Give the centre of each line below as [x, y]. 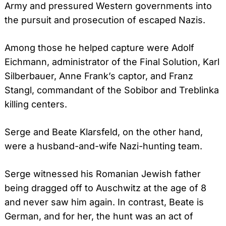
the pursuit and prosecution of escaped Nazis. [105, 20]
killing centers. [36, 104]
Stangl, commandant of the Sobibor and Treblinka [112, 90]
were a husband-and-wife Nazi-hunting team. [103, 146]
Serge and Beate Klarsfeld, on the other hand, [104, 132]
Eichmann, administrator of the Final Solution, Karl [112, 62]
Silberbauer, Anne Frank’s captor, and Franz [99, 76]
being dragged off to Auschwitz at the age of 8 [105, 188]
